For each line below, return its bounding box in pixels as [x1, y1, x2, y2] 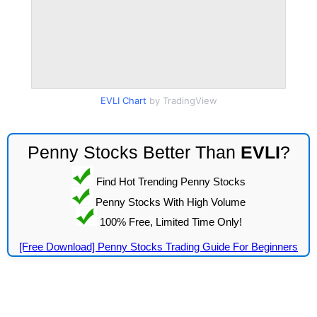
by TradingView [146, 95, 217, 106]
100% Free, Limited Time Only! [96, 215, 242, 228]
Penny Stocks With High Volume [93, 195, 246, 207]
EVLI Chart [100, 95, 146, 106]
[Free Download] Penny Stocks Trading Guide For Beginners [19, 240, 298, 253]
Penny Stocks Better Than [27, 142, 241, 162]
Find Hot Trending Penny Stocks [93, 175, 246, 188]
